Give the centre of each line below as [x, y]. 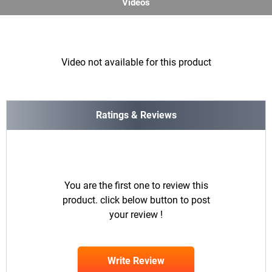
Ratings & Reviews [136, 115]
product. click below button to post [136, 200]
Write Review [136, 261]
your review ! [136, 215]
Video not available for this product [136, 63]
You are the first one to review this [136, 186]
